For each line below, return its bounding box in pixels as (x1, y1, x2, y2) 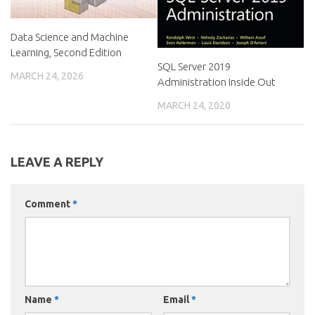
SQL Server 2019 (157, 60, 231, 72)
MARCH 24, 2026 (11, 70, 84, 82)
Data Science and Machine (11, 31, 129, 44)
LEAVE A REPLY (11, 154, 103, 169)
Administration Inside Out (157, 75, 276, 88)
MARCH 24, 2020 (157, 99, 231, 111)
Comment (25, 198, 72, 210)
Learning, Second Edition (11, 46, 122, 59)
